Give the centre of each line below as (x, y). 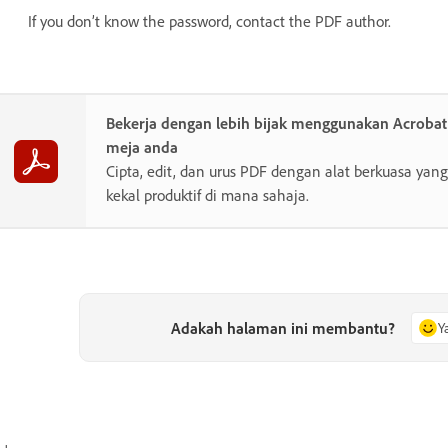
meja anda (142, 147)
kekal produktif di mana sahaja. (207, 195)
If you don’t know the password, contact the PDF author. (209, 21)
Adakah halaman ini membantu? (283, 327)
